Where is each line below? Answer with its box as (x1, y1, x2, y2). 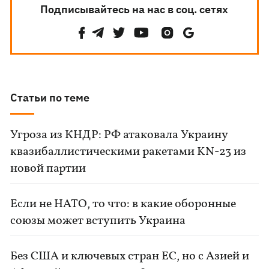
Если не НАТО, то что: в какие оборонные (10, 196, 237, 213)
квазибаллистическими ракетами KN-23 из (10, 144, 247, 160)
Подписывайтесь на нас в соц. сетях (40, 2, 229, 16)
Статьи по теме (10, 91, 90, 104)
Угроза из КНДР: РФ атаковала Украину (10, 127, 228, 144)
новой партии (10, 160, 86, 177)
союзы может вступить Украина (10, 213, 186, 229)
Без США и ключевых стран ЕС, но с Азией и (10, 248, 250, 265)
